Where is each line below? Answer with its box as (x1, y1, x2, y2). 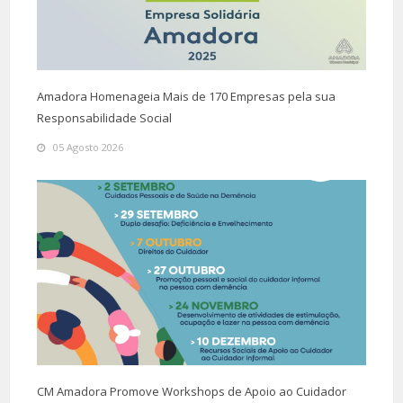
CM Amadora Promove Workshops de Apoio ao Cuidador (37, 382, 346, 399)
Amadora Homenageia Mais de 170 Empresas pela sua (37, 88, 336, 105)
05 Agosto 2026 (53, 140, 123, 155)
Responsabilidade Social (37, 110, 172, 127)
